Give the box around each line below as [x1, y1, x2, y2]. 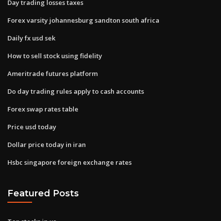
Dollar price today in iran [7, 140, 86, 149]
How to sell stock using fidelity [7, 51, 102, 60]
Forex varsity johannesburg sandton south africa [7, 15, 159, 25]
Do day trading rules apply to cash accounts [7, 86, 144, 96]
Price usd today [7, 122, 56, 131]
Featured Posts [7, 188, 79, 199]
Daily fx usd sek [7, 33, 55, 42]
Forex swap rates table [7, 104, 78, 113]
